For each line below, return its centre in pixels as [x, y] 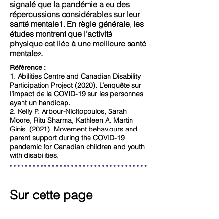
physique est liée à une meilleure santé [78, 44]
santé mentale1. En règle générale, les [77, 24]
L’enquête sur [120, 85]
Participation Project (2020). [55, 85]
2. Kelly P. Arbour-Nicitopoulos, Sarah [68, 111]
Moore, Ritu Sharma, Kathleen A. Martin [71, 120]
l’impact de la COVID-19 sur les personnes [77, 94]
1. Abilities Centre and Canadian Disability [75, 76]
